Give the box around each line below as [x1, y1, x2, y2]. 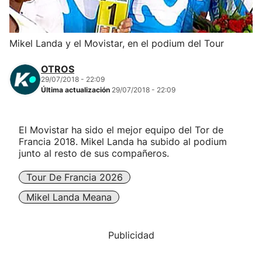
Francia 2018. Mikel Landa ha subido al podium [19, 136, 227, 147]
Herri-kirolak [9, 12, 68, 23]
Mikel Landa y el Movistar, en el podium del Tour [9, 37, 224, 49]
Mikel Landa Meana [26, 191, 112, 203]
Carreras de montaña [9, 141, 107, 153]
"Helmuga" [9, 204, 57, 216]
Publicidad [108, 229, 154, 241]
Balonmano [9, 44, 61, 56]
